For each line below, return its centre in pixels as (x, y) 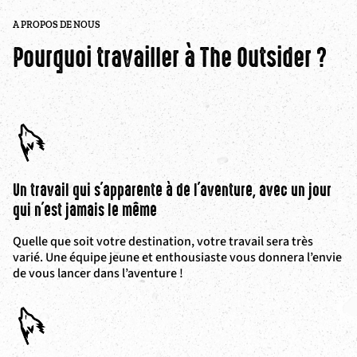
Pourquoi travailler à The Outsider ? (170, 58)
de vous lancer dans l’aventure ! (98, 273)
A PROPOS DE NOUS (57, 25)
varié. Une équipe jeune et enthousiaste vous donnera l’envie (177, 257)
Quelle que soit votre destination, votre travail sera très (163, 241)
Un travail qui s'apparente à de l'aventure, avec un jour (172, 190)
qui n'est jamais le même (85, 210)
